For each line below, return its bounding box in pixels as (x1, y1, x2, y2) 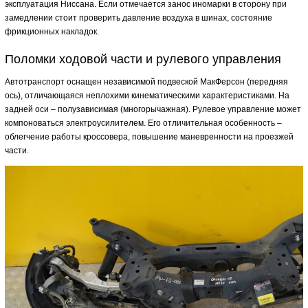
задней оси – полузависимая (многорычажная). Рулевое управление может (5, 104, 301, 114)
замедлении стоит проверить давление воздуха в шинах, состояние (5, 13, 272, 23)
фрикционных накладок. (5, 27, 99, 36)
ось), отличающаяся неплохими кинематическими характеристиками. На (5, 91, 289, 100)
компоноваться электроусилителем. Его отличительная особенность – (5, 118, 282, 128)
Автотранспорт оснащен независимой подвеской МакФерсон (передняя (5, 77, 288, 87)
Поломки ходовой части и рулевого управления (5, 52, 281, 66)
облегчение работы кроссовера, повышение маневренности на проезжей (5, 132, 294, 142)
